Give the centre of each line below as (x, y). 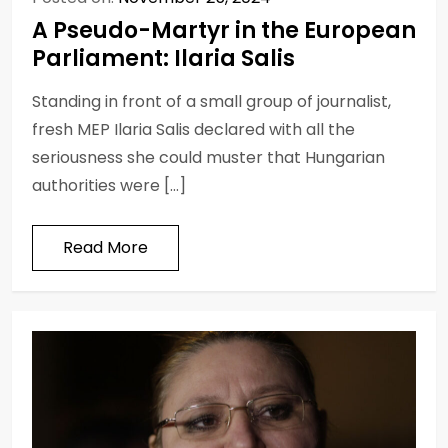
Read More (105, 247)
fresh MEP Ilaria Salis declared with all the (193, 129)
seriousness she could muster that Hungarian (208, 157)
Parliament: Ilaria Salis (163, 58)
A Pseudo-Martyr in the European (224, 30)
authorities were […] (109, 185)
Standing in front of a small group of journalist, (211, 101)
